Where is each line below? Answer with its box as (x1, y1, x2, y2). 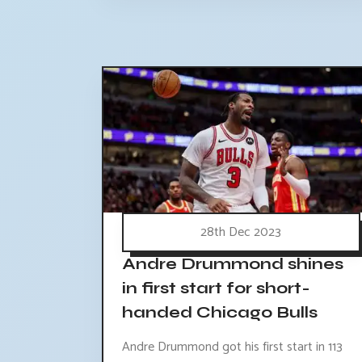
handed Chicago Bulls (122, 301, 318, 322)
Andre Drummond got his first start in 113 (122, 335, 343, 358)
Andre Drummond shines (122, 253, 343, 274)
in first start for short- (122, 277, 310, 298)
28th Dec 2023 (200, 221, 282, 243)
